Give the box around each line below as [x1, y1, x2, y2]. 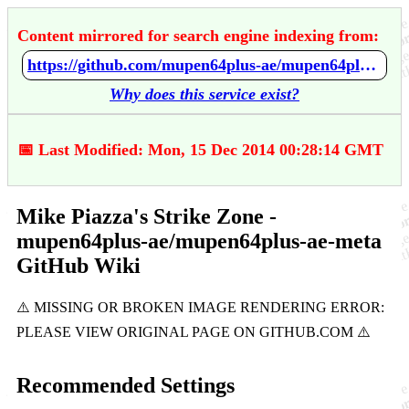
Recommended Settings [16, 372, 235, 397]
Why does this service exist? [110, 85, 299, 103]
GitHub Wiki [16, 253, 141, 278]
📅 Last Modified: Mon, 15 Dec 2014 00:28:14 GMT [17, 141, 383, 159]
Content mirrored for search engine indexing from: [17, 26, 379, 45]
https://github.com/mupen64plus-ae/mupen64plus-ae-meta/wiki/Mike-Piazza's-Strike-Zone [360, 56, 376, 74]
